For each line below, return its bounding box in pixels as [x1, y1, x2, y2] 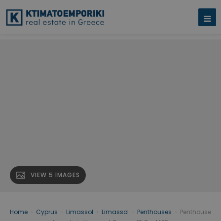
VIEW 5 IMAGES [31, 171, 80, 180]
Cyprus [36, 208, 58, 217]
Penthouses [137, 208, 172, 217]
